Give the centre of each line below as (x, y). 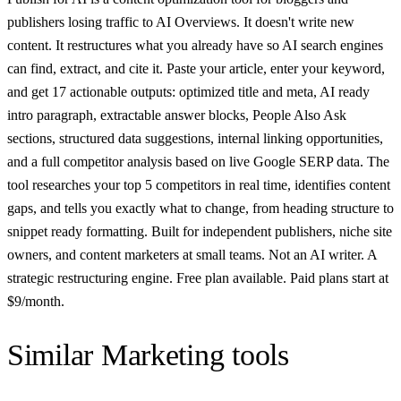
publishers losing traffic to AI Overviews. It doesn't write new (181, 22)
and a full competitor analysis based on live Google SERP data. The (198, 162)
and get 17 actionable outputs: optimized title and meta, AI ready (188, 92)
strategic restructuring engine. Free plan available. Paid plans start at (198, 278)
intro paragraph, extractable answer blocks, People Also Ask (177, 115)
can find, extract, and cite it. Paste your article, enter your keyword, (196, 69)
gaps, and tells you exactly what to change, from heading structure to (200, 209)
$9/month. (36, 302)
